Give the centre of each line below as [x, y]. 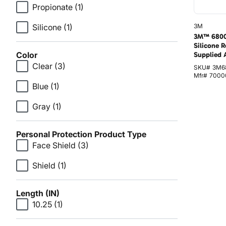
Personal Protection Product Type [81, 134]
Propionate [52, 7]
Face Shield [54, 145]
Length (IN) [38, 193]
